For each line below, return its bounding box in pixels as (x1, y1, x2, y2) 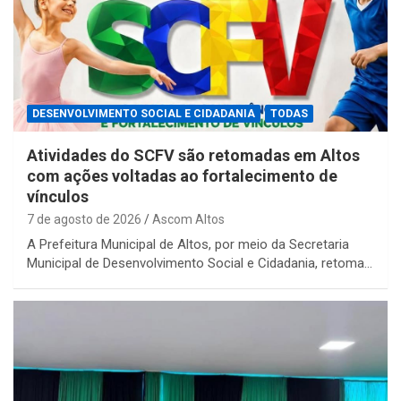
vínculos (27, 187, 89, 207)
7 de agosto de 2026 (27, 212, 141, 227)
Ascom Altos (152, 212, 225, 227)
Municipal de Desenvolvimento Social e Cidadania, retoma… (27, 255, 372, 272)
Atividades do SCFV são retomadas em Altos (27, 146, 360, 166)
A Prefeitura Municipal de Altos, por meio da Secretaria (27, 236, 349, 253)
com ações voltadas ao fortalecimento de (27, 166, 337, 186)
